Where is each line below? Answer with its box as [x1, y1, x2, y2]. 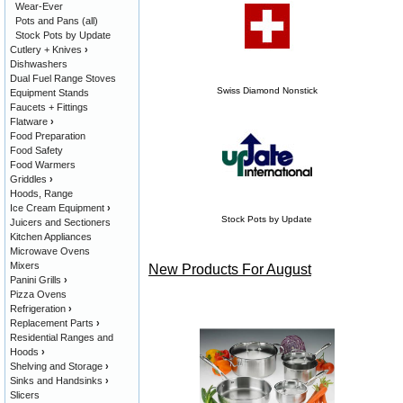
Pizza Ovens [10, 289, 67, 300]
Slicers [10, 390, 40, 400]
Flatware [10, 116, 48, 127]
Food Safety [10, 145, 63, 156]
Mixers [10, 260, 40, 271]
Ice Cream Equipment [10, 202, 104, 213]
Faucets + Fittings [10, 102, 88, 112]
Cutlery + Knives [10, 44, 82, 55]
